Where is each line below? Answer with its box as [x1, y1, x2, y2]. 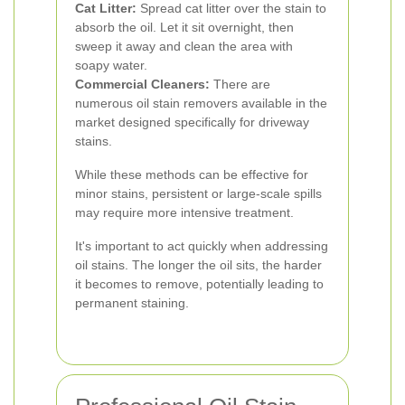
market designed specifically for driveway [75, 115, 309, 129]
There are [210, 77, 270, 91]
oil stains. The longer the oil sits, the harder [75, 258, 322, 272]
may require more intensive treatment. [75, 205, 294, 220]
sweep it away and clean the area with [75, 39, 293, 53]
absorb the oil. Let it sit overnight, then [75, 20, 294, 34]
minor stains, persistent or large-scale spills [75, 186, 322, 201]
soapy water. [75, 58, 147, 72]
